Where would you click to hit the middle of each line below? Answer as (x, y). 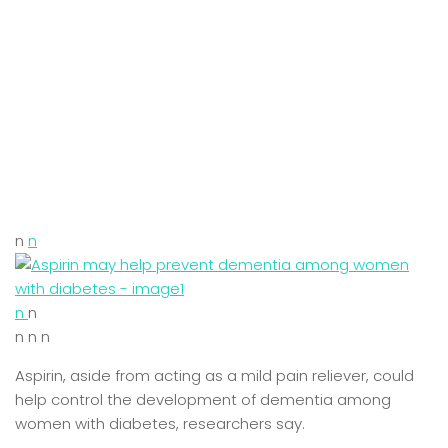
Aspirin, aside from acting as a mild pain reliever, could (214, 375)
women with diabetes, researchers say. (160, 423)
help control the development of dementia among (203, 399)
